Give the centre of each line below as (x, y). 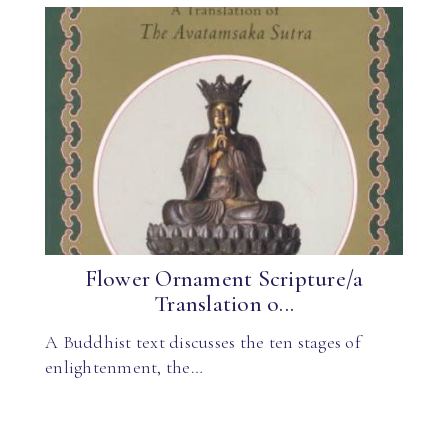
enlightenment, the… (124, 366)
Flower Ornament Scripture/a (224, 279)
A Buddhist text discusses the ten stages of (203, 341)
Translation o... (224, 304)
